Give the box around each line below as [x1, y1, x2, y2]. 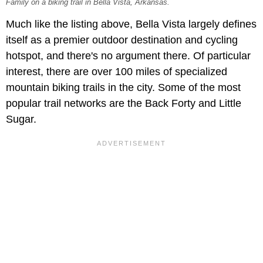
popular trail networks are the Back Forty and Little [6, 97, 241, 110]
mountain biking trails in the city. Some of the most [6, 82, 241, 94]
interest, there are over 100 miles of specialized [6, 66, 227, 78]
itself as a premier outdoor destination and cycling [6, 34, 238, 46]
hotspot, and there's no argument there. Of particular [6, 50, 251, 62]
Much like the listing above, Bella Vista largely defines [6, 18, 257, 31]
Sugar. [6, 113, 36, 126]
